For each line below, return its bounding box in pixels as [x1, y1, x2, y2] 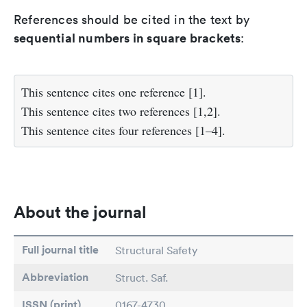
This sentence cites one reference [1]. [21, 84, 206, 101]
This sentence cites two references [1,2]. [21, 103, 221, 120]
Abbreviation [22, 270, 88, 285]
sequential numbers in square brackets [14, 29, 241, 47]
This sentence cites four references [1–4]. [21, 122, 225, 139]
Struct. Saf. [115, 271, 168, 285]
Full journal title [22, 243, 99, 258]
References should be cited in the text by [14, 12, 250, 28]
